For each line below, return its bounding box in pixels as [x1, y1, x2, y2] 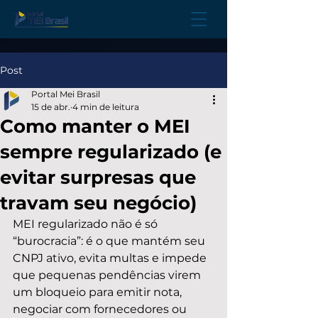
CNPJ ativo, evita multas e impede [13, 251, 209, 265]
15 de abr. [31, 102, 70, 112]
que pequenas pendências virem [13, 268, 204, 282]
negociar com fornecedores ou [13, 302, 190, 316]
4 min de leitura [72, 102, 139, 112]
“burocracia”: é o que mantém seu [13, 234, 208, 248]
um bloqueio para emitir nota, [13, 285, 185, 299]
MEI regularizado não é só [13, 217, 160, 231]
